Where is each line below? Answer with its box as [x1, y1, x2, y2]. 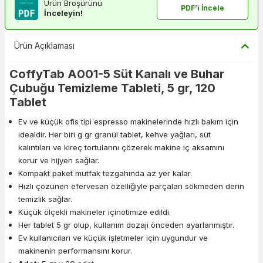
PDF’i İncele [180, 3, 224, 12]
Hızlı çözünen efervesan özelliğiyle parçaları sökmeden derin [18, 181, 244, 191]
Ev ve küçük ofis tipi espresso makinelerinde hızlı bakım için [18, 116, 238, 126]
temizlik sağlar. [18, 194, 72, 204]
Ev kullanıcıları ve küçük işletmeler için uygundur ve [18, 232, 208, 242]
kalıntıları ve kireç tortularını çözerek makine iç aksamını [18, 142, 224, 152]
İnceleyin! [44, 8, 83, 18]
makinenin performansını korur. [18, 245, 132, 255]
